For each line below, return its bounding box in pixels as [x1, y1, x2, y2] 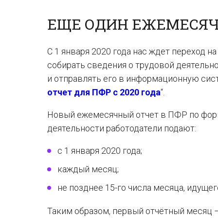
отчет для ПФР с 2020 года [47, 87, 161, 97]
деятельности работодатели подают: [47, 123, 196, 133]
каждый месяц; [57, 164, 119, 174]
